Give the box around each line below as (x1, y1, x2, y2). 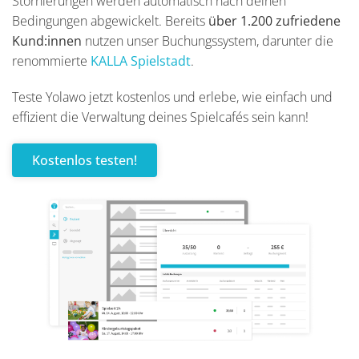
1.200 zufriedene (240, 12, 341, 30)
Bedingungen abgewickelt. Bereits (12, 12, 208, 30)
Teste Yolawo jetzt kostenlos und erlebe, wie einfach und (12, 88, 333, 106)
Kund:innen (12, 32, 82, 50)
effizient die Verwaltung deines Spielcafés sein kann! (12, 108, 309, 126)
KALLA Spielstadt (91, 52, 191, 70)
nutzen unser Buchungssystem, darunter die (82, 32, 333, 50)
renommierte (12, 52, 91, 70)
